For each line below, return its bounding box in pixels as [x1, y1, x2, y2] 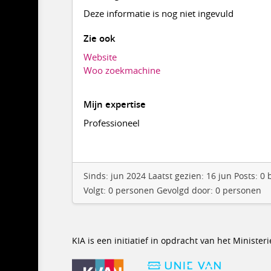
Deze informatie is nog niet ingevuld [83, 7, 234, 20]
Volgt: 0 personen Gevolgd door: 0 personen [83, 184, 262, 196]
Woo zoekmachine [83, 64, 161, 77]
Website [83, 51, 117, 64]
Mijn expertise [83, 98, 146, 111]
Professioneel [83, 117, 140, 129]
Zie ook [83, 32, 116, 45]
